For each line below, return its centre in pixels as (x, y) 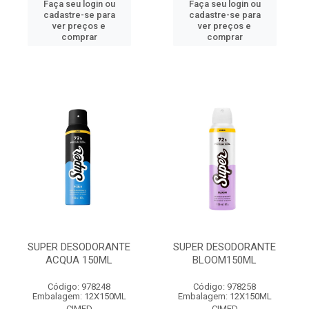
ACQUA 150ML (79, 260)
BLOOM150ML (225, 260)
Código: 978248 (79, 287)
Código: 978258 (225, 287)
